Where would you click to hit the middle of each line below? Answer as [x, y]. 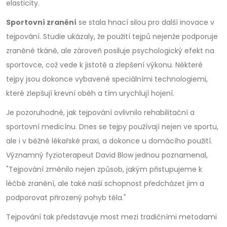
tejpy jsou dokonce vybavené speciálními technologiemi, [107, 79]
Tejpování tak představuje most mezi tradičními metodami [111, 217]
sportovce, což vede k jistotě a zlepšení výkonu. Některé [104, 65]
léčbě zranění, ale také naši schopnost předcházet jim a [105, 183]
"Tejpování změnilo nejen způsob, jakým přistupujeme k [104, 169]
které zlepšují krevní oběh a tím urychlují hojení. [90, 93]
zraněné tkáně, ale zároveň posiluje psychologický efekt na [110, 50]
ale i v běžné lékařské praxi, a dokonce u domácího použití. [109, 141]
